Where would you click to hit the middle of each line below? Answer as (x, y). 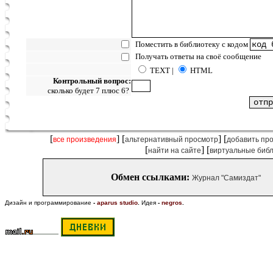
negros (172, 203)
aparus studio (117, 203)
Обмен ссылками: (150, 177)
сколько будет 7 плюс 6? (89, 90)
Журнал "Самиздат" (226, 178)
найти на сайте (174, 151)
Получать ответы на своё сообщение (197, 56)
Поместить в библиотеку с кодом (191, 44)
